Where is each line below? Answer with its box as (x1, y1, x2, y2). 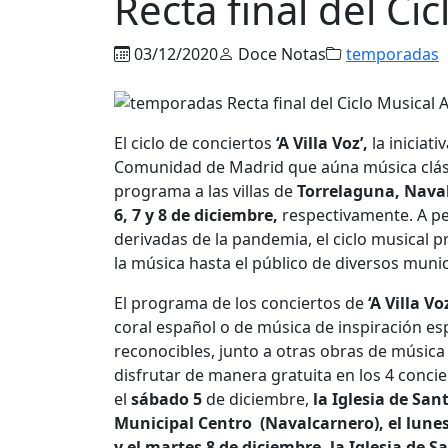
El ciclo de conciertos (114, 132, 276, 155)
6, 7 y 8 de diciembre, (114, 204, 278, 227)
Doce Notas (234, 42, 326, 65)
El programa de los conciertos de (114, 292, 368, 315)
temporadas (346, 42, 439, 65)
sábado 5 (131, 388, 206, 411)
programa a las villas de (114, 180, 293, 203)
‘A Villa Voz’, (276, 132, 368, 155)
